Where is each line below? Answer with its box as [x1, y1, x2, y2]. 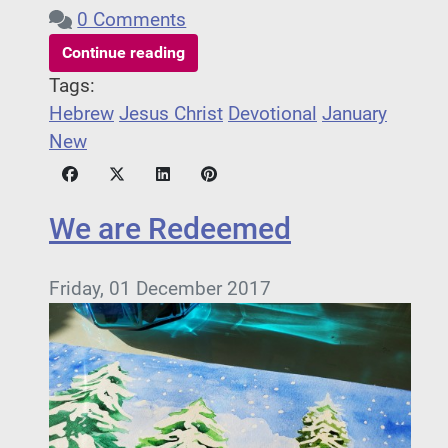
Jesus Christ [119, 103, 223, 126]
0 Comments [77, 9, 187, 32]
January [322, 103, 387, 126]
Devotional [228, 103, 317, 126]
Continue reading [62, 43, 185, 63]
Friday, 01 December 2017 [49, 278, 271, 301]
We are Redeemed [49, 211, 291, 247]
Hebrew [49, 103, 114, 126]
